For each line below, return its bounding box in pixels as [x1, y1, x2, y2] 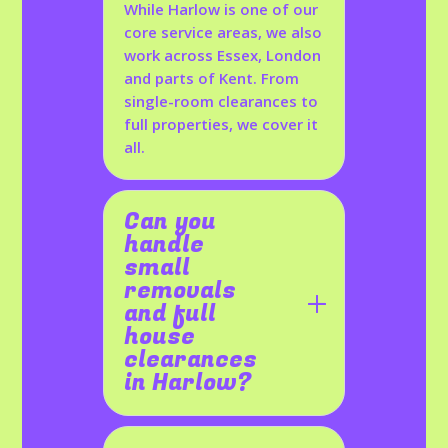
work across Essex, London [124, 45, 322, 66]
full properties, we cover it [124, 114, 319, 135]
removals [124, 274, 237, 309]
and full [124, 297, 217, 332]
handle [124, 228, 205, 263]
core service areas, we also [124, 22, 323, 43]
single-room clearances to [124, 91, 319, 112]
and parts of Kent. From [124, 68, 300, 89]
